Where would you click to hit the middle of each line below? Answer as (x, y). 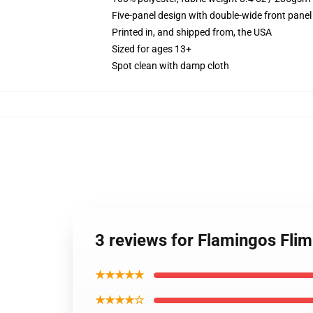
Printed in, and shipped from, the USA (192, 32)
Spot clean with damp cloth (170, 66)
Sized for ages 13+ (152, 49)
